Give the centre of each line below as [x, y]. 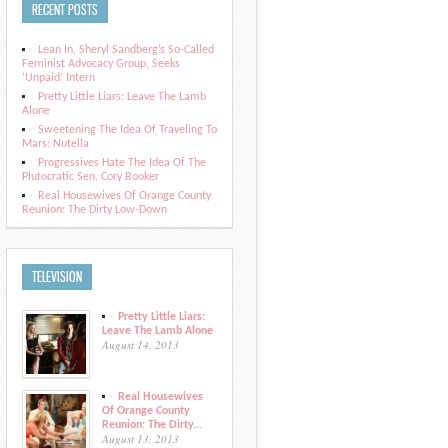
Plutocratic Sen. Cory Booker [90, 177]
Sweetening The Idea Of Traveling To [127, 130]
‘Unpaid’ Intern [58, 78]
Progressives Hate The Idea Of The [122, 163]
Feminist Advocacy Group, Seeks [101, 64]
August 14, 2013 [140, 344]
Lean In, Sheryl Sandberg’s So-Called [126, 50]
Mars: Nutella [55, 144]
